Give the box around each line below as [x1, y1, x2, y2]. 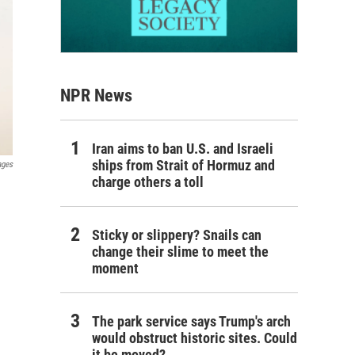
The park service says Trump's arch [92, 312, 291, 330]
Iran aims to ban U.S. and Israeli [92, 139, 273, 157]
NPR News [60, 85, 132, 105]
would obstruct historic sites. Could [92, 329, 297, 346]
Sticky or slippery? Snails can [92, 226, 261, 243]
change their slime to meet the [92, 242, 269, 260]
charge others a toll [92, 173, 204, 190]
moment [92, 259, 139, 277]
